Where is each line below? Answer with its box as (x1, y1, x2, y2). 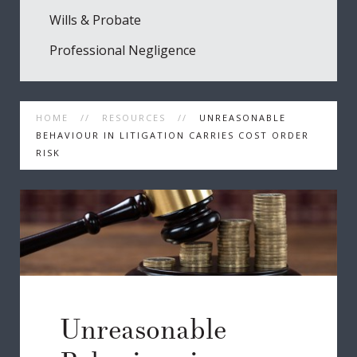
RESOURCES (102, 112, 166, 124)
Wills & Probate (49, 11, 141, 29)
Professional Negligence (49, 41, 196, 59)
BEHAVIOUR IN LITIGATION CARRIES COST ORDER (36, 129, 309, 141)
